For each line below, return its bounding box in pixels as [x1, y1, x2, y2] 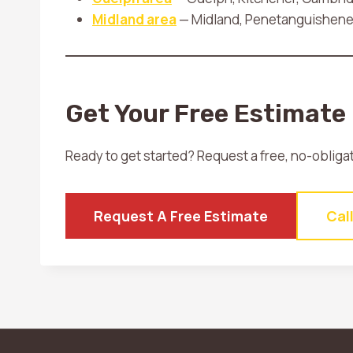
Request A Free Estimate [94, 206, 268, 225]
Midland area [92, 10, 176, 28]
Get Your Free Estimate [65, 98, 346, 128]
